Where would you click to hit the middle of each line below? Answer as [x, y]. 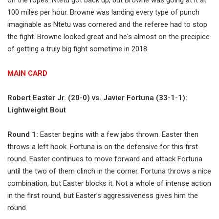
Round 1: [23, 135]
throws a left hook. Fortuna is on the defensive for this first [103, 147]
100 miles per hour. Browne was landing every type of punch [103, 12]
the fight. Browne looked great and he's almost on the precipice [109, 37]
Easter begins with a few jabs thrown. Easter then [118, 135]
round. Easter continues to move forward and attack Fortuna [105, 159]
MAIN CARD [27, 74]
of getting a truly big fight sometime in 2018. [78, 49]
